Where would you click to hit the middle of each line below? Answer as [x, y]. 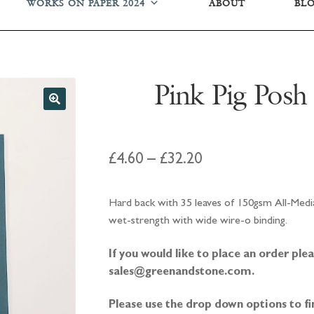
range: [220, 185]
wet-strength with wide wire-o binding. [198, 221]
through [226, 235]
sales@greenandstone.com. [183, 272]
